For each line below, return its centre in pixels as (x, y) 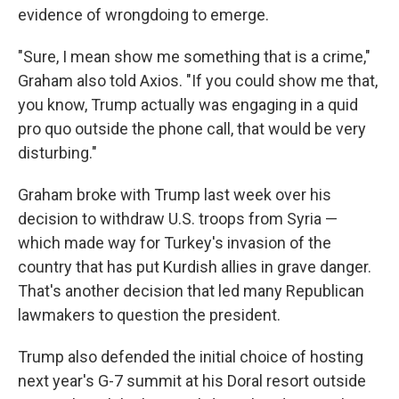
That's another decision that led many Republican (191, 291)
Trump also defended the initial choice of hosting (191, 357)
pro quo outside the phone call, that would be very (192, 129)
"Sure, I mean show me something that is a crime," (194, 57)
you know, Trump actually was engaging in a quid (188, 105)
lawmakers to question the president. (149, 315)
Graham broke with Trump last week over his (175, 195)
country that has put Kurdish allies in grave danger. (195, 267)
